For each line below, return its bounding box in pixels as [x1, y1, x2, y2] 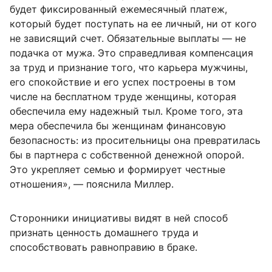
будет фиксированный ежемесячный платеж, [10, 3, 227, 16]
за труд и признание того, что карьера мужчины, [10, 61, 248, 74]
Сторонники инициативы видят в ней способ [10, 212, 228, 225]
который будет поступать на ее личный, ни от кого [10, 18, 257, 30]
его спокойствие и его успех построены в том [10, 76, 236, 89]
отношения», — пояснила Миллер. [10, 178, 174, 191]
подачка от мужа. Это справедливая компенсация [10, 47, 253, 59]
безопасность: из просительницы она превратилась [10, 134, 260, 147]
